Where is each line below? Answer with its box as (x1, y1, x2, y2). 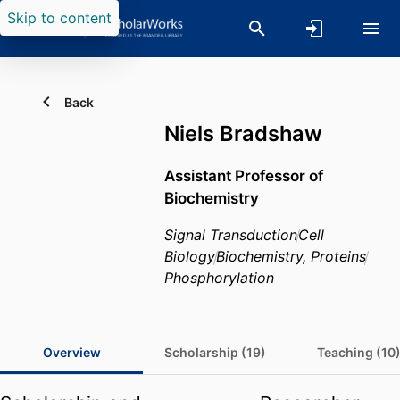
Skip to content (7, 9, 112, 27)
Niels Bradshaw (164, 121, 322, 146)
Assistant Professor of (164, 166, 323, 186)
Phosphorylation (164, 269, 274, 287)
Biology (164, 247, 215, 266)
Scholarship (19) (164, 345, 266, 361)
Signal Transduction (164, 226, 297, 245)
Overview (42, 345, 101, 361)
